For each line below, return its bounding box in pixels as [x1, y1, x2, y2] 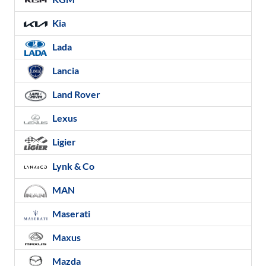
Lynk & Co [50, 160, 94, 172]
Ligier [50, 136, 76, 148]
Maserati [50, 207, 90, 219]
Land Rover [50, 88, 100, 100]
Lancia [50, 65, 79, 77]
